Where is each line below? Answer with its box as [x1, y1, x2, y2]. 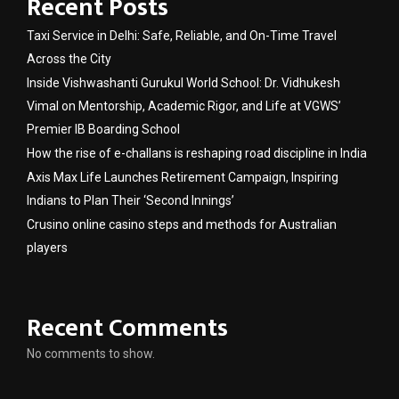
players [27, 240, 68, 255]
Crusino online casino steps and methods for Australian [27, 216, 337, 232]
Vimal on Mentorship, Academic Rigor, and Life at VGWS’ [27, 98, 341, 113]
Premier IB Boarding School [27, 121, 180, 136]
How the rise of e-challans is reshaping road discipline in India [27, 145, 367, 160]
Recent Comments [27, 306, 228, 349]
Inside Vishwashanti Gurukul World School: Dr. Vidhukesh [27, 75, 340, 90]
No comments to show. [27, 346, 155, 361]
